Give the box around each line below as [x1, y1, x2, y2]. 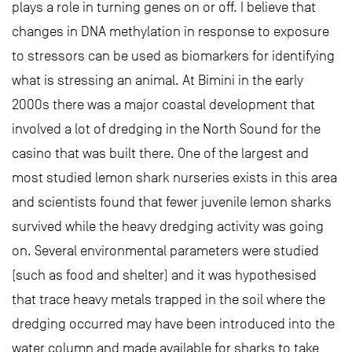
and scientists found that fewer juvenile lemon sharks [12, 194, 332, 210]
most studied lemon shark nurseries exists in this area [12, 170, 337, 185]
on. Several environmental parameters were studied [12, 243, 319, 258]
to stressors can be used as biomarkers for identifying [12, 48, 335, 64]
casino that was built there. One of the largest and [12, 145, 309, 161]
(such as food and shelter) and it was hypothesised [12, 267, 317, 283]
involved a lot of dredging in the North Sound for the [12, 121, 321, 137]
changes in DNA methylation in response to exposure [12, 24, 329, 39]
